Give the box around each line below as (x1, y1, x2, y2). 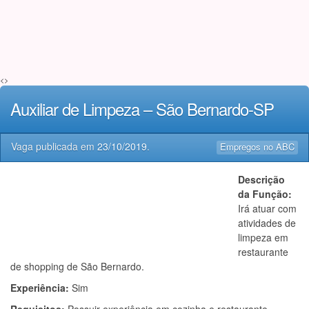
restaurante (238, 245, 288, 259)
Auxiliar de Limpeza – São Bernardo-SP (10, 97, 274, 121)
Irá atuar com (238, 201, 297, 215)
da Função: (238, 187, 292, 201)
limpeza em (238, 230, 288, 244)
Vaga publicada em (11, 139, 97, 153)
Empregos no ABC (220, 140, 295, 153)
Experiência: (10, 281, 72, 295)
